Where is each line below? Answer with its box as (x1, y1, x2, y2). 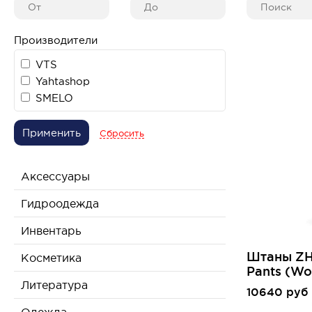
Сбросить (100, 128, 144, 138)
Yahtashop (36, 75, 90, 87)
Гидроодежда (21, 197, 99, 210)
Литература (21, 279, 88, 291)
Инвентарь (21, 224, 81, 237)
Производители (14, 34, 97, 46)
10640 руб (246, 286, 308, 298)
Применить (22, 127, 81, 139)
